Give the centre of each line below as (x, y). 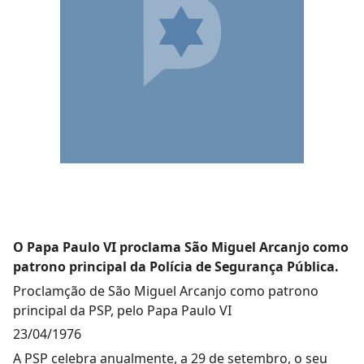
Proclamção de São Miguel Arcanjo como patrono (166, 290)
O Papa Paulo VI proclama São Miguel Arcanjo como (181, 247)
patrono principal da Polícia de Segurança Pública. (176, 266)
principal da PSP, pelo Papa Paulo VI (122, 310)
